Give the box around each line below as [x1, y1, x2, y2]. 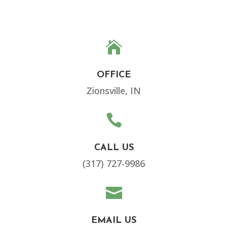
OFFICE [97, 70, 131, 80]
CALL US [94, 143, 134, 153]
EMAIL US [91, 216, 137, 226]
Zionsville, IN [87, 84, 141, 97]
